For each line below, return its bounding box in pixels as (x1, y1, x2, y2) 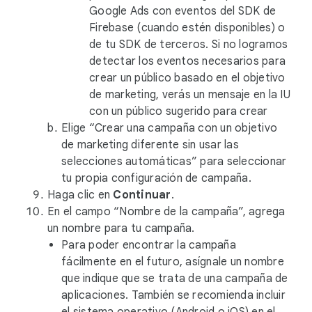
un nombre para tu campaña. (47, 221, 195, 235)
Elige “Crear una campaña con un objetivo (61, 121, 277, 135)
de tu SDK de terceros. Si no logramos (89, 38, 288, 52)
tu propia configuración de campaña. (61, 171, 251, 185)
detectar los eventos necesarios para (89, 54, 286, 68)
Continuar (113, 188, 171, 202)
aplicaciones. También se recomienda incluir (61, 288, 286, 302)
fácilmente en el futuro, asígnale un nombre (61, 255, 284, 269)
